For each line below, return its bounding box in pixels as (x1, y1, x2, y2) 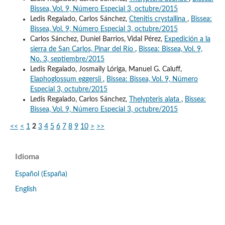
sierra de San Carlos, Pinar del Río (30, 45, 135, 53)
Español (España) (15, 170, 67, 178)
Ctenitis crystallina (129, 15, 187, 23)
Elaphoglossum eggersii (30, 75, 103, 83)
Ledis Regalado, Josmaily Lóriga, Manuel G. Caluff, (30, 65, 182, 73)
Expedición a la (164, 35, 210, 43)
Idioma (15, 152, 39, 161)
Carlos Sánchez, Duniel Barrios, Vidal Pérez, (30, 35, 164, 43)
